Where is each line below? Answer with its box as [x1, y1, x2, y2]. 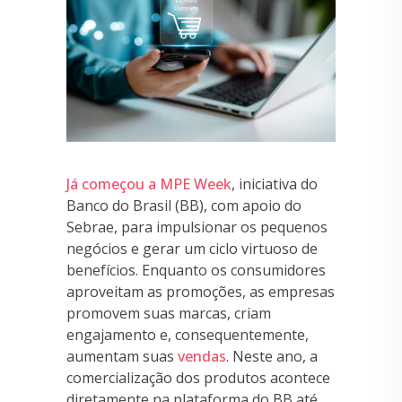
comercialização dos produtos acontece [66, 367, 330, 388]
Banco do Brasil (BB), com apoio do [66, 195, 301, 215]
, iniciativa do [232, 173, 318, 194]
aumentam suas [66, 345, 178, 366]
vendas [178, 345, 226, 366]
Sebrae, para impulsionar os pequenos [66, 216, 328, 237]
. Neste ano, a [226, 345, 318, 366]
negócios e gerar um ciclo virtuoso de [66, 238, 318, 258]
